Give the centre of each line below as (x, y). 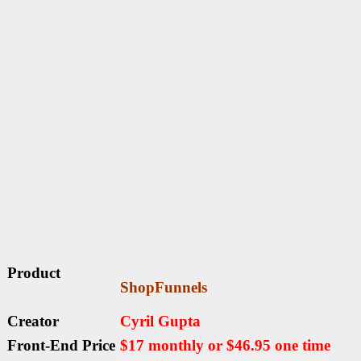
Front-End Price (61, 346)
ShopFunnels (164, 288)
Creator (33, 322)
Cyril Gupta (160, 322)
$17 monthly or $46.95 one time (225, 346)
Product (34, 273)
